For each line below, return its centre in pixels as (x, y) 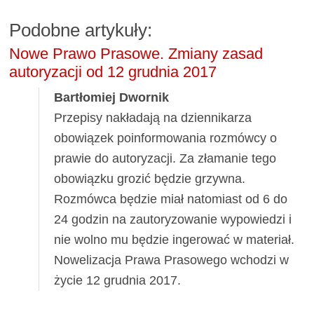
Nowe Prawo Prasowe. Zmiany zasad (136, 54)
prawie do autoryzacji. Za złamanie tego (165, 158)
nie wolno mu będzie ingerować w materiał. (175, 239)
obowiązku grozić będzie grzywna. (150, 178)
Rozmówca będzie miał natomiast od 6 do (171, 199)
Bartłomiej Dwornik (112, 97)
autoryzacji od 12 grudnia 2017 (113, 72)
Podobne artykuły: (81, 30)
